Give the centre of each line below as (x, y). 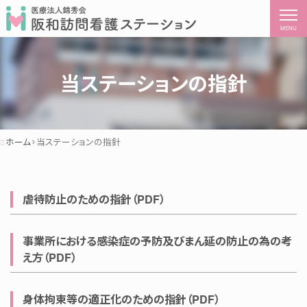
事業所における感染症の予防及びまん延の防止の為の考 (157, 241)
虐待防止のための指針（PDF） (94, 199)
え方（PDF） (50, 257)
